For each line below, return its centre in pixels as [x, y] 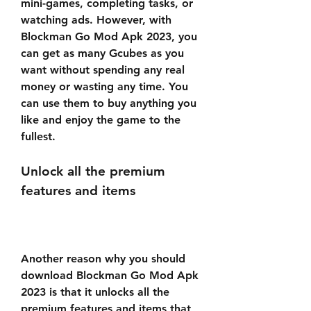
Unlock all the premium [93, 171]
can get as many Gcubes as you [102, 53]
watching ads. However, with [96, 20]
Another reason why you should [103, 259]
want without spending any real [103, 70]
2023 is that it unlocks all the [95, 292]
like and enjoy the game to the [101, 120]
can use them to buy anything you [109, 103]
